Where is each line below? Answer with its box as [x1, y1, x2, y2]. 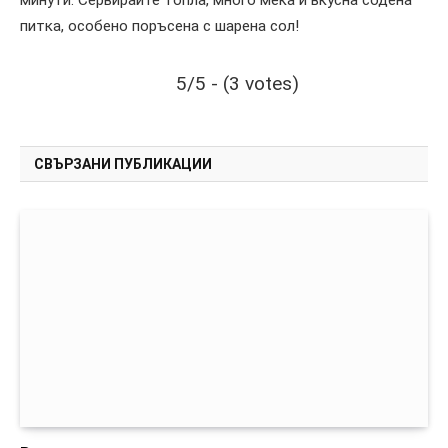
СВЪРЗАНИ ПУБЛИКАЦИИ [34, 155, 212, 172]
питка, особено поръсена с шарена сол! [20, 16, 299, 35]
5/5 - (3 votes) [175, 71, 299, 95]
